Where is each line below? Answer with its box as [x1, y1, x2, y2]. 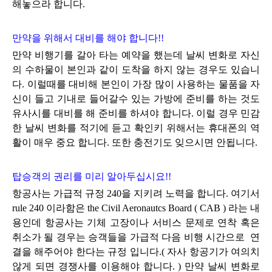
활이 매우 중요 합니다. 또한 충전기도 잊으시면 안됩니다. [12, 137, 257, 148]
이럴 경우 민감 [196, 107, 260, 118]
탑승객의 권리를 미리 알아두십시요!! [12, 171, 171, 182]
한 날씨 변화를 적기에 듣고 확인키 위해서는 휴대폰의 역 [12, 122, 260, 133]
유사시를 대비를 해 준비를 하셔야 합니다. [12, 107, 196, 118]
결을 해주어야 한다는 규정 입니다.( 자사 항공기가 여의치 [12, 246, 260, 257]
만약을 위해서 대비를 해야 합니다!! [12, 32, 164, 43]
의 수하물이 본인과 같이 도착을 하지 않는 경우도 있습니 [12, 64, 260, 75]
